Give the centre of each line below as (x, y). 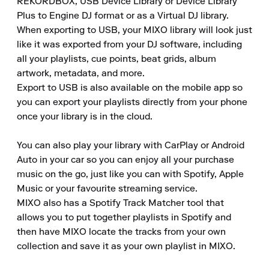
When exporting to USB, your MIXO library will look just (134, 31)
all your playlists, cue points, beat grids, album (116, 59)
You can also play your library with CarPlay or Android (131, 146)
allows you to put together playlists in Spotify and (124, 218)
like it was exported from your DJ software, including (129, 45)
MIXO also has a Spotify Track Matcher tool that (120, 204)
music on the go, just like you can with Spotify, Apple (130, 175)
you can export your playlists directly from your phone (132, 103)
